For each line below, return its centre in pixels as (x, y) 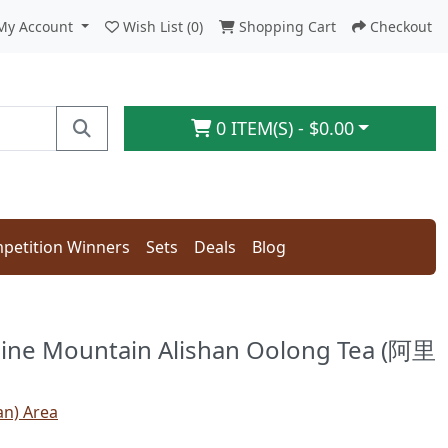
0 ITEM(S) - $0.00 (284, 127)
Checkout (401, 26)
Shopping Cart (287, 26)
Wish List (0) (163, 26)
